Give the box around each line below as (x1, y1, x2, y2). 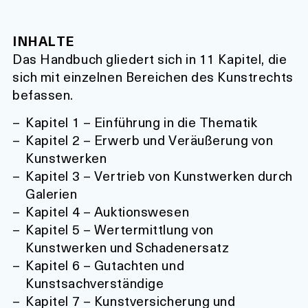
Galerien (25, 183, 78, 203)
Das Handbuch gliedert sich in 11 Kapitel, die (12, 49, 287, 69)
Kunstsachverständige (25, 272, 164, 293)
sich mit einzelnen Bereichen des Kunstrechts (12, 67, 294, 87)
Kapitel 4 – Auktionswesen (25, 201, 190, 221)
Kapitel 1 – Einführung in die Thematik (25, 111, 258, 132)
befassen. (12, 85, 74, 105)
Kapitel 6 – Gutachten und (25, 254, 185, 275)
